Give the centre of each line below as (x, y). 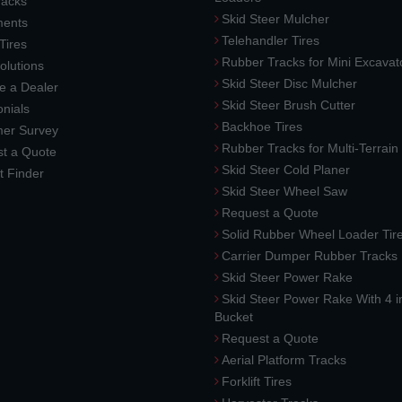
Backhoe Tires (262, 127)
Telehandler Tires (271, 40)
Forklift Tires (257, 381)
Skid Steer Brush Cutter (288, 105)
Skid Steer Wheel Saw (284, 191)
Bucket (234, 317)
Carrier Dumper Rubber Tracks (310, 256)
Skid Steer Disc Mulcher (289, 83)
